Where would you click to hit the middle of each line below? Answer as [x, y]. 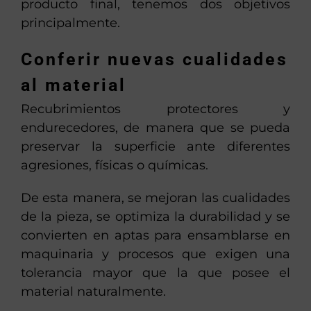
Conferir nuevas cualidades [154, 60]
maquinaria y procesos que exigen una [155, 254]
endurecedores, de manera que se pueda [155, 127]
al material [74, 85]
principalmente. [70, 23]
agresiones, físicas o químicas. [115, 165]
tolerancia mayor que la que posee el [155, 272]
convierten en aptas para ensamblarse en [155, 235]
